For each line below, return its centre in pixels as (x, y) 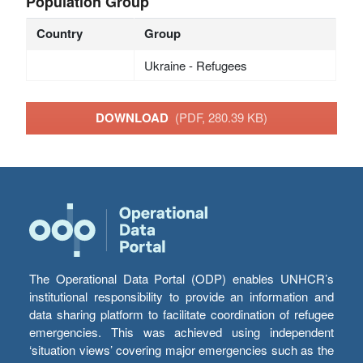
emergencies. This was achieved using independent (181, 332)
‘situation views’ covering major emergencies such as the (181, 350)
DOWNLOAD (135, 118)
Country (59, 33)
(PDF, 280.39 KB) (221, 117)
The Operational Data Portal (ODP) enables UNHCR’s (181, 279)
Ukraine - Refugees (195, 65)
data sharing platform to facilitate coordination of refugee (181, 314)
